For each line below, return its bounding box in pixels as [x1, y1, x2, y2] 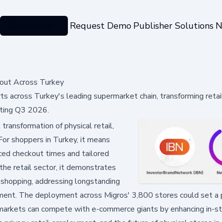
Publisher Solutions [133, 19, 214, 32]
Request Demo [69, 19, 131, 32]
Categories [7, 19, 52, 32]
